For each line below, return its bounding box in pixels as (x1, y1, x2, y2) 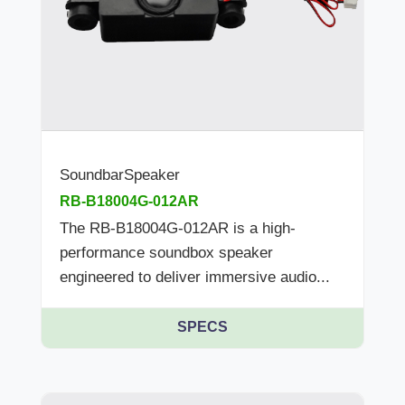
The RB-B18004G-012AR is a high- (60, 220, 296, 238)
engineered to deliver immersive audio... (60, 268, 330, 287)
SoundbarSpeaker (60, 166, 180, 184)
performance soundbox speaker (60, 244, 273, 262)
